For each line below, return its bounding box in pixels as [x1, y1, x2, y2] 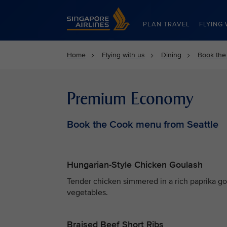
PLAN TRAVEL [143, 20, 190, 28]
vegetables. [67, 187, 108, 198]
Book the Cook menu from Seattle [67, 119, 218, 131]
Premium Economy [67, 89, 194, 108]
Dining [161, 51, 181, 59]
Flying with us [102, 51, 145, 59]
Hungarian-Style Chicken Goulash [67, 159, 203, 170]
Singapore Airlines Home [67, 7, 145, 16]
